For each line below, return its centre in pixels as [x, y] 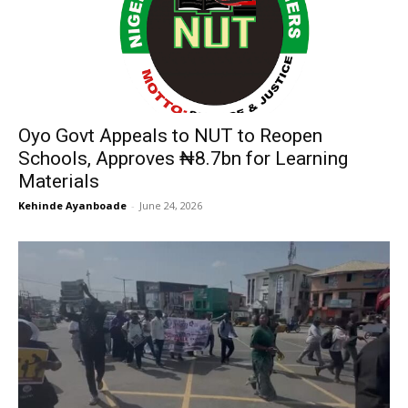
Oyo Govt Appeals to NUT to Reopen [170, 136]
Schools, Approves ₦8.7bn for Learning [183, 158]
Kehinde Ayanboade [72, 205]
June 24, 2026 [171, 205]
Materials [59, 181]
